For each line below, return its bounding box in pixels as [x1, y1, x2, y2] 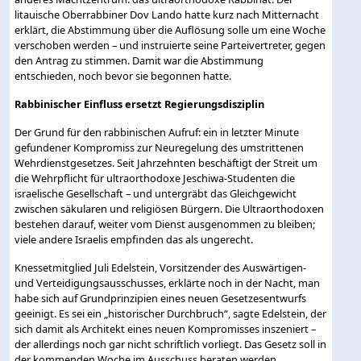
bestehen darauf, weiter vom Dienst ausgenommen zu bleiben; [15, 216, 316, 231]
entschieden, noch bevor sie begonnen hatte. [15, 68, 232, 83]
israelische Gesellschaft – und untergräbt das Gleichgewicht [15, 185, 297, 201]
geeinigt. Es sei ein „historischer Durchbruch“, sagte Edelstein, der [15, 305, 327, 321]
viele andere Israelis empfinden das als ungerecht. [15, 231, 254, 247]
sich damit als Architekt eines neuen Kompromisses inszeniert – [15, 321, 317, 336]
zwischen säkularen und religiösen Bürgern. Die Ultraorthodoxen [15, 201, 325, 216]
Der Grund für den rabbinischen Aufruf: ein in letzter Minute [15, 124, 300, 139]
